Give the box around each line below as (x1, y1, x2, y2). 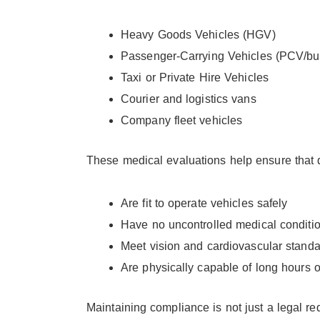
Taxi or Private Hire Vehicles (121, 71, 269, 84)
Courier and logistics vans (121, 92, 256, 105)
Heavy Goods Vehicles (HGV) (121, 28, 276, 41)
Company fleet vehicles (121, 114, 243, 126)
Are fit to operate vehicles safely (121, 196, 288, 209)
